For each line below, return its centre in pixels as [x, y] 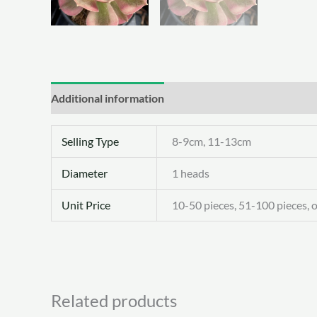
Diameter [85, 173]
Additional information [108, 98]
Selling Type [91, 142]
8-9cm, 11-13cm [212, 142]
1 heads [191, 173]
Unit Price [86, 205]
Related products [114, 301]
